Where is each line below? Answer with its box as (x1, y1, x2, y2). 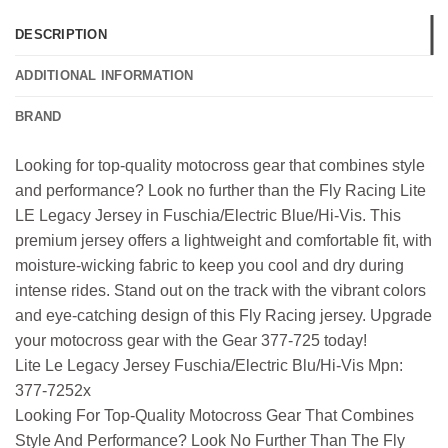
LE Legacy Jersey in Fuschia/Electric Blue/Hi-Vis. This (15, 207, 401, 225)
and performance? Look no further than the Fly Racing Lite (15, 182, 426, 200)
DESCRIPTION (15, 27, 107, 43)
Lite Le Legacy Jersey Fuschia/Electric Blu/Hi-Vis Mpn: (15, 357, 403, 375)
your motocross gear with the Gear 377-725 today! (15, 332, 367, 350)
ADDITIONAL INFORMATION (15, 68, 194, 84)
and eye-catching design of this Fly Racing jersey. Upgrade (15, 307, 432, 325)
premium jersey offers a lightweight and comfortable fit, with (15, 232, 432, 250)
